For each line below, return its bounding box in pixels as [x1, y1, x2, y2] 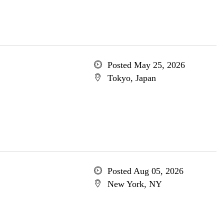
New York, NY [107, 179, 162, 189]
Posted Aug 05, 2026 [107, 166, 183, 176]
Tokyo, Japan [107, 73, 156, 83]
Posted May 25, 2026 [107, 60, 185, 70]
